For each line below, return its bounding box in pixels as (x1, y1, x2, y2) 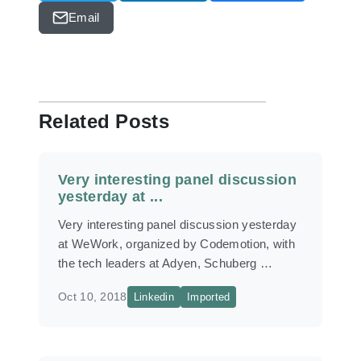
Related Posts (39, 110, 169, 132)
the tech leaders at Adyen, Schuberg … (58, 256, 273, 270)
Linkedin (133, 291, 175, 303)
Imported (187, 291, 230, 303)
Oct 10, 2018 (58, 290, 127, 303)
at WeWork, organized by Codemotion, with (58, 237, 295, 251)
